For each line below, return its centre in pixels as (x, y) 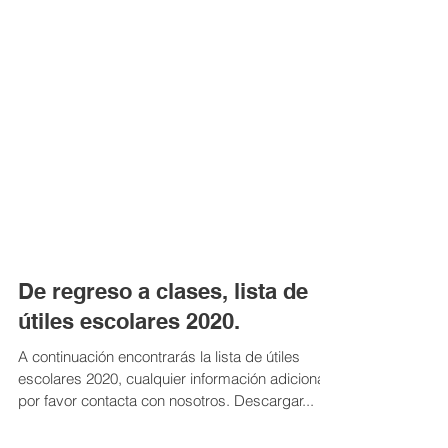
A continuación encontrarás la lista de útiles (159, 396)
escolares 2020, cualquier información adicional (173, 418)
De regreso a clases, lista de (163, 331)
